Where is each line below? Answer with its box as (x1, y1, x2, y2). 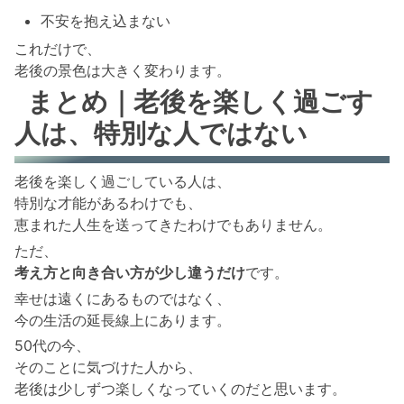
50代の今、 (14, 336, 90, 355)
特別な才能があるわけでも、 (14, 193, 202, 212)
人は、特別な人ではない (14, 116, 308, 149)
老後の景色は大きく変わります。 (14, 60, 231, 79)
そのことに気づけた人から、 (14, 358, 202, 377)
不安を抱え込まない (41, 11, 171, 30)
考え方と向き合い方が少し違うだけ (14, 262, 245, 281)
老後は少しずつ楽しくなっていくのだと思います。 (14, 380, 346, 399)
